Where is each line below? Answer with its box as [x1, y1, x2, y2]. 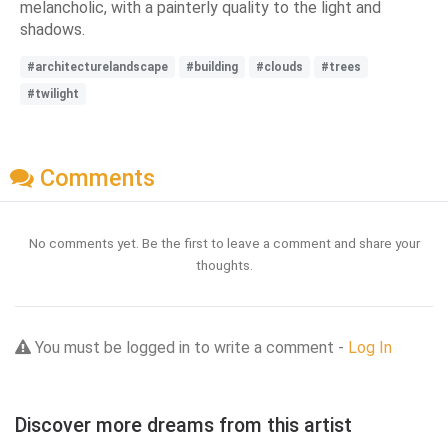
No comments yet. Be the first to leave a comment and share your [28, 235, 420, 252]
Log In [348, 338, 392, 358]
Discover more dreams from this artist [15, 414, 352, 438]
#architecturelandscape [27, 59, 168, 74]
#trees [321, 59, 361, 74]
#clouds [256, 59, 303, 74]
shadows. [20, 19, 85, 39]
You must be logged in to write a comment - [31, 338, 348, 358]
